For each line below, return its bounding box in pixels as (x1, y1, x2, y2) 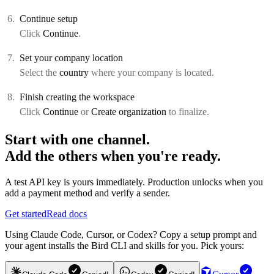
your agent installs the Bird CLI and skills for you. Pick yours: (5, 240, 244, 251)
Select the (20, 67, 59, 78)
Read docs (46, 208, 87, 219)
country (59, 67, 89, 78)
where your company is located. (89, 67, 214, 78)
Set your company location (20, 52, 123, 63)
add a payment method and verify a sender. (5, 187, 170, 198)
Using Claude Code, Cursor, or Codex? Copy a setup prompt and (5, 229, 257, 240)
